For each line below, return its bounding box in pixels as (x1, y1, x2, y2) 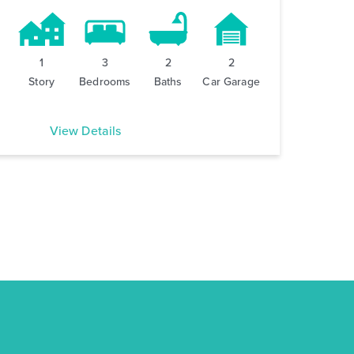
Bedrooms (79, 73, 131, 91)
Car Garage (202, 73, 260, 91)
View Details (49, 122, 122, 141)
